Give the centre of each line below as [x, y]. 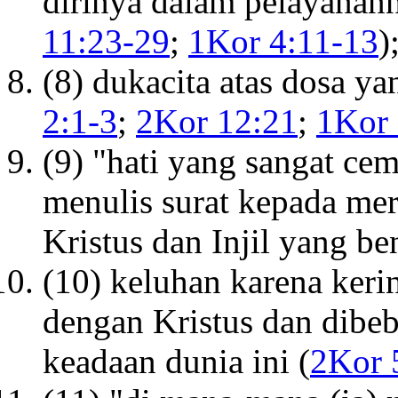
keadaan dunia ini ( [176, 362]
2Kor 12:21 [217, 122]
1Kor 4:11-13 [283, 42]
